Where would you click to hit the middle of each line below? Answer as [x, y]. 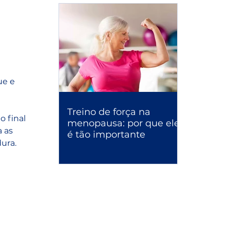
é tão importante [106, 135]
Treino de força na [109, 112]
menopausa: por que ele [123, 123]
